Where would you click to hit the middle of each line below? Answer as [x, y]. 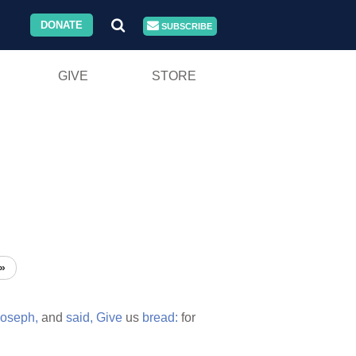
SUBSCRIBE [186, 26]
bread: [160, 318]
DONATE [62, 25]
